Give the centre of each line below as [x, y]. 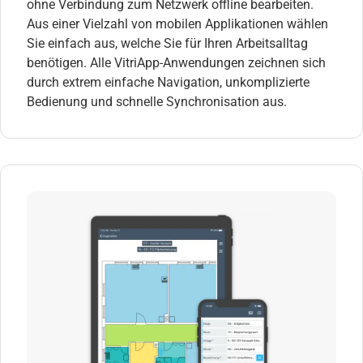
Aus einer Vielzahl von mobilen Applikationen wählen [177, 23]
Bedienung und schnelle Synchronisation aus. [157, 101]
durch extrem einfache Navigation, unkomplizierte [168, 82]
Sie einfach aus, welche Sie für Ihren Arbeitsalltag [167, 43]
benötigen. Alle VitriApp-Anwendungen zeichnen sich [176, 62]
